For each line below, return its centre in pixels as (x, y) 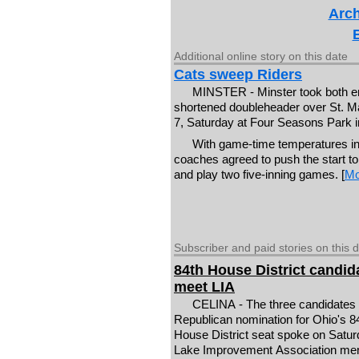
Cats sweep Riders (238, 75)
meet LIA (204, 286)
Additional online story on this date (261, 56)
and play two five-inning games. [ (259, 174)
